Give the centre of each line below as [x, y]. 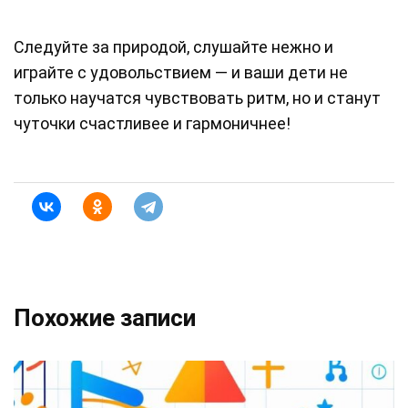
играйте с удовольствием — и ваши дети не [181, 73]
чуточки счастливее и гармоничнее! [152, 124]
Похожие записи [105, 318]
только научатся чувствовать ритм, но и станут [197, 98]
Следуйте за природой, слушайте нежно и [173, 47]
